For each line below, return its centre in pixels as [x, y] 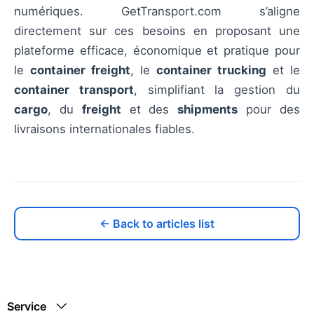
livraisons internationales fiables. [104, 129]
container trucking [211, 70]
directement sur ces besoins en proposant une [157, 31]
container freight [80, 70]
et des [149, 110]
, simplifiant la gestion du [217, 90]
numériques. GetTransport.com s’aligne [157, 12]
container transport [74, 90]
